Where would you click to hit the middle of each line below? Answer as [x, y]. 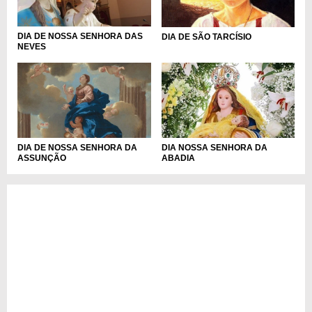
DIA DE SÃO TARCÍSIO [206, 37]
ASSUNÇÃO [42, 158]
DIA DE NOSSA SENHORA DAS [80, 37]
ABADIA [178, 158]
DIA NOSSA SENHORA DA [214, 148]
